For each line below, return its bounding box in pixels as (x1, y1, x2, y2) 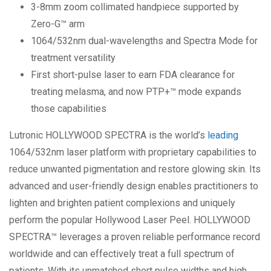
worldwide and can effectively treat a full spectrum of (9, 247, 235, 260)
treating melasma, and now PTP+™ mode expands (31, 85, 241, 97)
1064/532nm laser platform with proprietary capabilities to (9, 146, 256, 158)
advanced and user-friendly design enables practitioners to (9, 180, 258, 192)
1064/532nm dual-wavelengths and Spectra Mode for (31, 34, 258, 47)
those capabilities (31, 102, 106, 114)
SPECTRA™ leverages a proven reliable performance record (9, 230, 260, 243)
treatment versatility (31, 51, 116, 64)
